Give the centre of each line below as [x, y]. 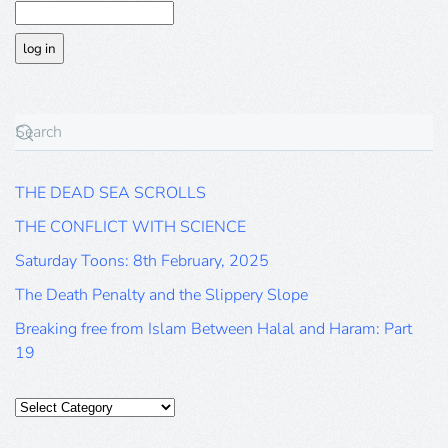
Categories [51, 406]
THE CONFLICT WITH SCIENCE [130, 227]
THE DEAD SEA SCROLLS [110, 193]
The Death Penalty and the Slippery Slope [161, 295]
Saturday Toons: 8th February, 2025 [142, 261]
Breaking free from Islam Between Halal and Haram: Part [213, 329]
